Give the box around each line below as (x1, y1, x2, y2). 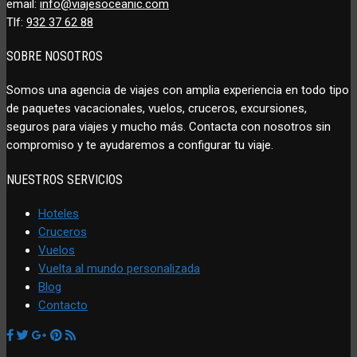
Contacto (38, 297, 88, 312)
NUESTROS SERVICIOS (6, 171, 123, 187)
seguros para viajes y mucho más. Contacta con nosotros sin (6, 120, 331, 135)
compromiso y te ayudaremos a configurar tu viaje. (6, 138, 273, 153)
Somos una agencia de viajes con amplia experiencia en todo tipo (6, 83, 349, 98)
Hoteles (38, 206, 79, 221)
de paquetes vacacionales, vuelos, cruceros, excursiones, (6, 101, 307, 116)
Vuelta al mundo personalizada (38, 261, 200, 276)
